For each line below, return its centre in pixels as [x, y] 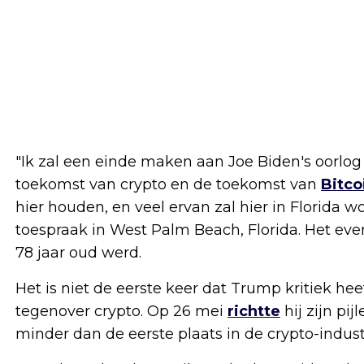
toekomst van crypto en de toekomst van [168, 185]
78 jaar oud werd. [78, 253]
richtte [254, 312]
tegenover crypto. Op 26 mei [121, 312]
